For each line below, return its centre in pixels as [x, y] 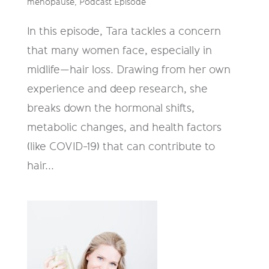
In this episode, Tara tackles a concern [124, 31]
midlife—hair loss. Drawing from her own [128, 69]
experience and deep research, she [117, 89]
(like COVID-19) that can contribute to [121, 146]
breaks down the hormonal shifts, [110, 108]
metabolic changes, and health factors [124, 127]
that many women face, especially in [119, 50]
